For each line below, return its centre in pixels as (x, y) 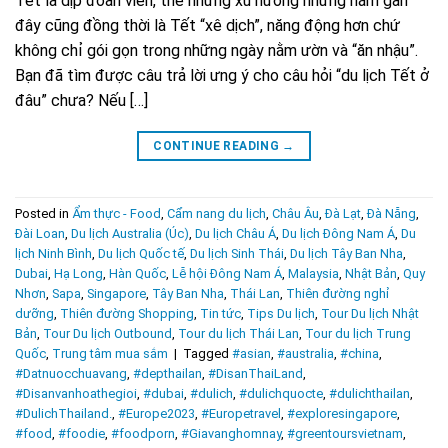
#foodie (81, 434)
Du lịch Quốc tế (141, 254)
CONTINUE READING (218, 146)
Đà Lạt (343, 214)
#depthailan (167, 374)
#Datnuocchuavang (71, 374)
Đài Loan (40, 234)
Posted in (43, 214)
